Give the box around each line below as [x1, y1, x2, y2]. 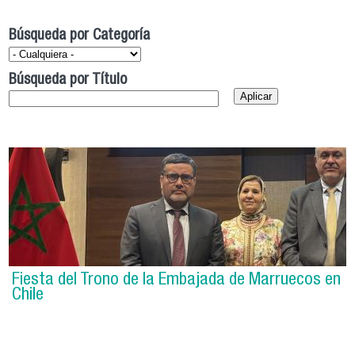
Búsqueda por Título [9, 73, 128, 89]
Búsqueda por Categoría [9, 29, 151, 44]
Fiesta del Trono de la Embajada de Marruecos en [12, 271, 342, 289]
